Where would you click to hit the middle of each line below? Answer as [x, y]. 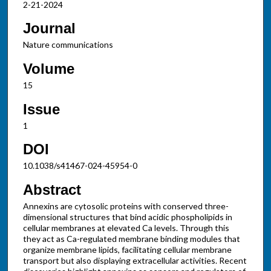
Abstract [52, 189]
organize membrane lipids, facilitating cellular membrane [127, 249]
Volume [48, 68]
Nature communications [68, 45]
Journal [49, 28]
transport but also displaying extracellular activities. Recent [135, 260]
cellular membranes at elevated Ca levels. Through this [126, 227]
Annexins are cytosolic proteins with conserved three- [126, 206]
